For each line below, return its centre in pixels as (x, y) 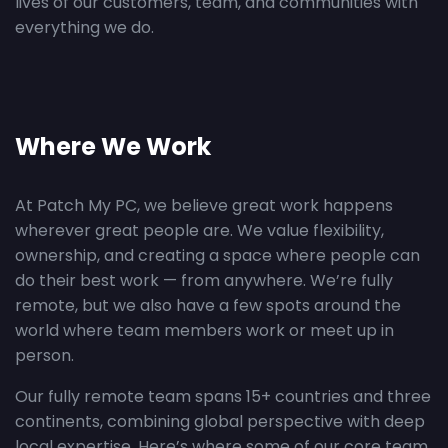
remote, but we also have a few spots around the (208, 305)
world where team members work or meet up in (204, 330)
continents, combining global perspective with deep (220, 421)
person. (44, 355)
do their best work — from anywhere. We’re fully (204, 280)
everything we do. (84, 27)
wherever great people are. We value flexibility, (199, 230)
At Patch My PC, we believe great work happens (204, 205)
